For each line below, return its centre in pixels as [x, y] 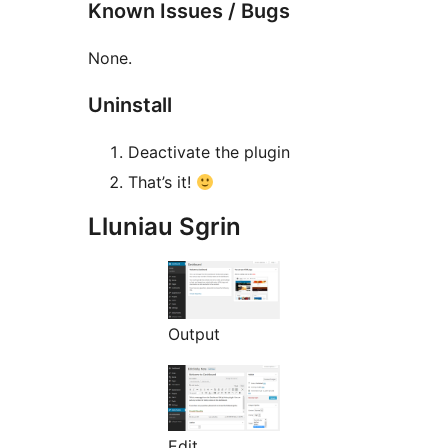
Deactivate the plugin [209, 152]
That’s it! [162, 182]
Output [194, 334]
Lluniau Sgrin [164, 227]
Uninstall [130, 105]
